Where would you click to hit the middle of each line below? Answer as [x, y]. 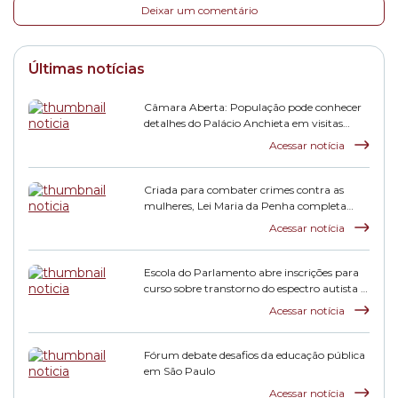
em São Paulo [179, 371]
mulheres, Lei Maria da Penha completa [245, 206]
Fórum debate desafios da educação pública [255, 355]
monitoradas [177, 139]
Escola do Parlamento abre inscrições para [251, 272]
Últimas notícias [87, 69]
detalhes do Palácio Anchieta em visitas [243, 123]
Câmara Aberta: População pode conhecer [253, 107]
